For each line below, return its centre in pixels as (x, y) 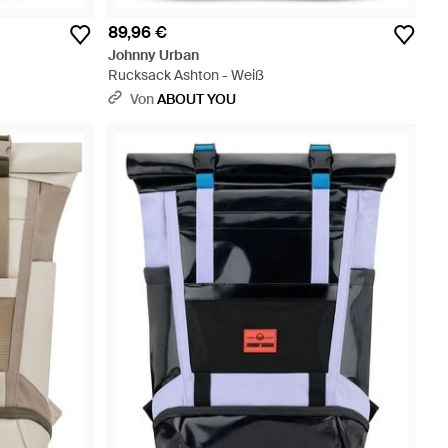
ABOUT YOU (196, 99)
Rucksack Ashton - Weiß (186, 75)
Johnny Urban (153, 55)
